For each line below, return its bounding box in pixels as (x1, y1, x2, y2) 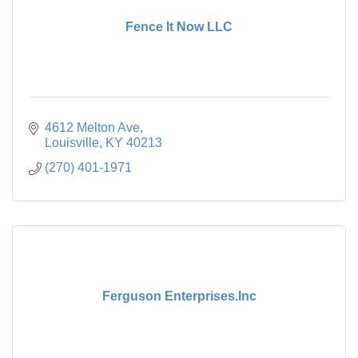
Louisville (45, 135, 99, 149)
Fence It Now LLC (125, 19, 233, 34)
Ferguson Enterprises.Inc (101, 288, 257, 303)
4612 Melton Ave (45, 120, 140, 134)
